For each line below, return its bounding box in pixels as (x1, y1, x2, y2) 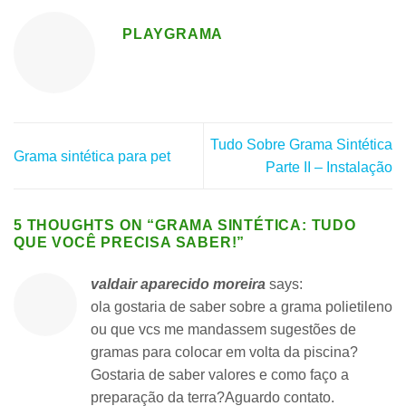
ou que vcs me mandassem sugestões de (91, 322, 356, 338)
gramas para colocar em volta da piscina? (91, 344, 358, 361)
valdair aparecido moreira (91, 276, 266, 293)
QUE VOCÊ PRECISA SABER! (14, 235, 237, 251)
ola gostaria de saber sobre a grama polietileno (91, 299, 392, 315)
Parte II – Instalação (266, 159, 392, 176)
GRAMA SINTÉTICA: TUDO (155, 217, 356, 234)
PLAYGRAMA (122, 25, 224, 42)
